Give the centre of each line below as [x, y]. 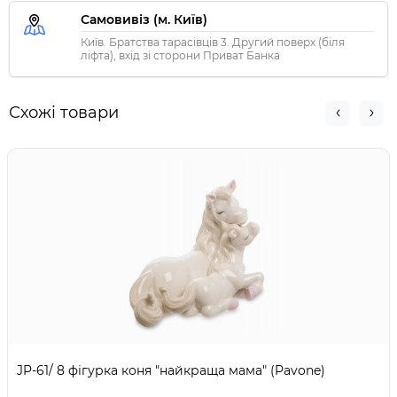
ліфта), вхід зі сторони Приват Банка [180, 56]
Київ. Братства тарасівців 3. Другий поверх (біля [213, 43]
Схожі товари [64, 113]
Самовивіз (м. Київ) [144, 20]
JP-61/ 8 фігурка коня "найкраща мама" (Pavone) [171, 371]
